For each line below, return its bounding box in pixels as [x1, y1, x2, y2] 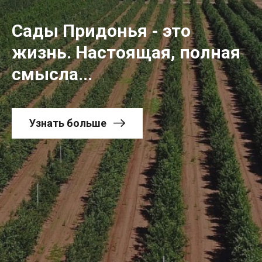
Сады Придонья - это [12, 20, 191, 41]
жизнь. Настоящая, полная [12, 42, 240, 63]
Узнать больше [29, 117, 106, 129]
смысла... [12, 63, 92, 84]
